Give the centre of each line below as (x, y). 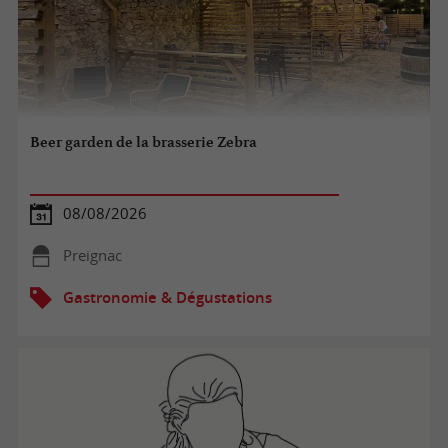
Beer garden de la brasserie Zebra (144, 142)
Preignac (92, 255)
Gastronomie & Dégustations (167, 297)
